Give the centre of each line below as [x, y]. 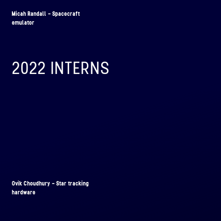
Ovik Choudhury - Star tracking [50, 184]
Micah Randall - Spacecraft [46, 14]
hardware [24, 192]
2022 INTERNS [61, 68]
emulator [23, 23]
